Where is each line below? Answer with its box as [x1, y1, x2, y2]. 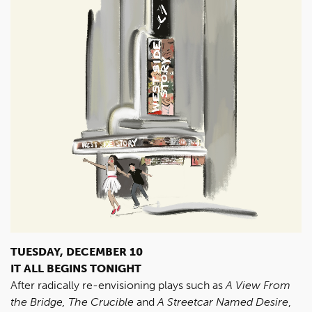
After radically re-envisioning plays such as [10, 279, 226, 292]
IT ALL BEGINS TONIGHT [10, 262, 141, 275]
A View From [226, 279, 290, 292]
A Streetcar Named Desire [157, 295, 288, 309]
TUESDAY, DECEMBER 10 [10, 245, 143, 258]
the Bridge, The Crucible [10, 295, 136, 309]
